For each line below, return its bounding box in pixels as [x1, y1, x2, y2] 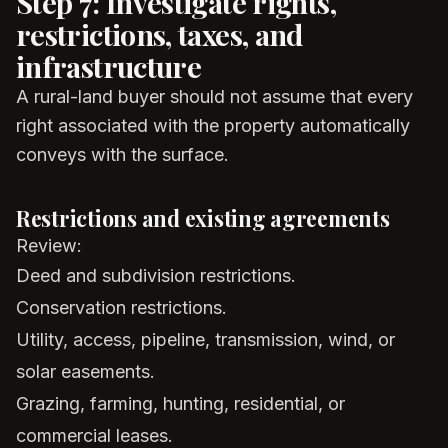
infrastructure [16, 47, 202, 85]
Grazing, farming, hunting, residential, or [16, 393, 345, 414]
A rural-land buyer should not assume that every [16, 86, 413, 107]
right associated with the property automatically [16, 115, 410, 136]
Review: [16, 235, 82, 256]
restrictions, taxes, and [16, 15, 303, 53]
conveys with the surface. [16, 144, 229, 165]
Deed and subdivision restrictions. [16, 265, 296, 286]
